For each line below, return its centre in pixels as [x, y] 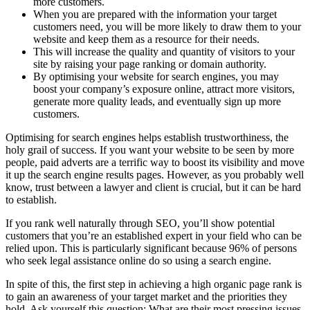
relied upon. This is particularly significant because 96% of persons [151, 248]
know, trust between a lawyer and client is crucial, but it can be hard [153, 187]
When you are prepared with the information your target [155, 14]
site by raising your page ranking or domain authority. [150, 64]
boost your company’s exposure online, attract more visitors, [164, 89]
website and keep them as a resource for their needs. [146, 39]
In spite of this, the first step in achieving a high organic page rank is [154, 284]
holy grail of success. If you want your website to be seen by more [150, 149]
